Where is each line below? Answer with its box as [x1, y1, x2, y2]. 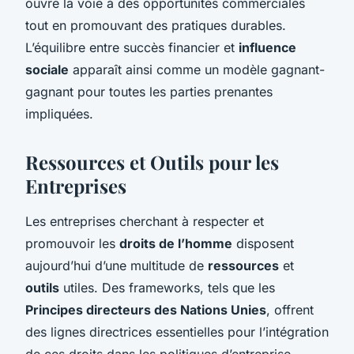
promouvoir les [25, 235, 119, 251]
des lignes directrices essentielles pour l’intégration [25, 323, 329, 340]
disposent [232, 235, 294, 251]
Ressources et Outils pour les [25, 149, 279, 175]
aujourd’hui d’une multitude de [25, 257, 208, 273]
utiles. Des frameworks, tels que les [59, 279, 275, 296]
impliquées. [25, 105, 93, 122]
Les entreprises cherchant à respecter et [25, 213, 264, 229]
